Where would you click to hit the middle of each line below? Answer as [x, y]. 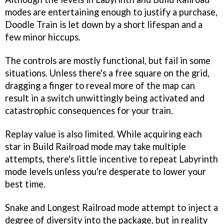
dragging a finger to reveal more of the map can [100, 85]
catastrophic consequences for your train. [89, 110]
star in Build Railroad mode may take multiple [95, 146]
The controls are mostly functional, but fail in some [108, 60]
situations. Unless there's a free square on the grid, [107, 73]
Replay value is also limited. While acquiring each [103, 134]
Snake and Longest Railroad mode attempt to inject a [111, 207]
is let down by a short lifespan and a [130, 24]
